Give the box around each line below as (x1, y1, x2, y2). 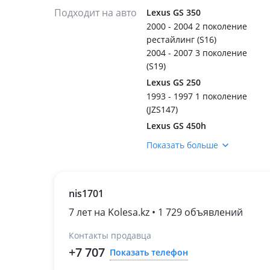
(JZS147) (146, 104, 178, 115)
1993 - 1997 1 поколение (146, 90, 247, 102)
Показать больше (146, 139, 218, 151)
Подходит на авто (54, 6, 137, 19)
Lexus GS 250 (146, 77, 201, 88)
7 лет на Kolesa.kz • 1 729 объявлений (69, 206, 243, 219)
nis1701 (69, 187, 104, 200)
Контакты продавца (69, 230, 151, 241)
